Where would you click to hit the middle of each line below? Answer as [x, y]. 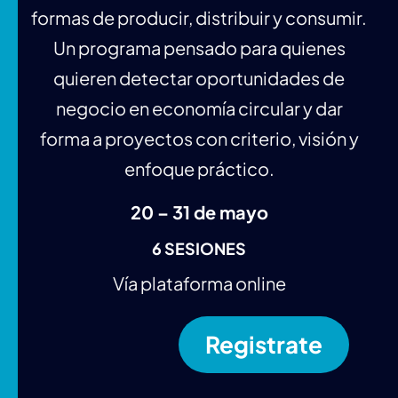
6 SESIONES [199, 248]
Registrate [264, 345]
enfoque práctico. [199, 168]
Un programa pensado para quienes [199, 47]
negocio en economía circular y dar [199, 107]
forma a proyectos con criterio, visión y [199, 138]
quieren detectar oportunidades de [199, 77]
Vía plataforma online [199, 283]
